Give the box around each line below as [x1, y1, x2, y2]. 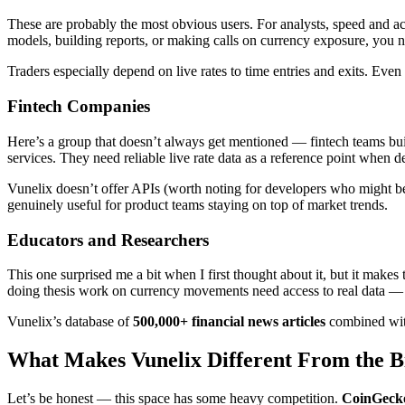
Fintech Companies [7, 97, 150, 117]
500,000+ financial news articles [133, 314, 325, 330]
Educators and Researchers [7, 230, 209, 250]
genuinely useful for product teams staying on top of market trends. [7, 196, 388, 212]
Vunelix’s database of [7, 314, 133, 330]
